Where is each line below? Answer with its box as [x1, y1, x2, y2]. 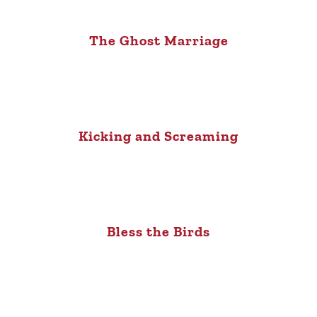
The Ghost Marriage [88, 32, 229, 50]
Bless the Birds [107, 223, 210, 241]
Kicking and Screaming [79, 127, 238, 145]
